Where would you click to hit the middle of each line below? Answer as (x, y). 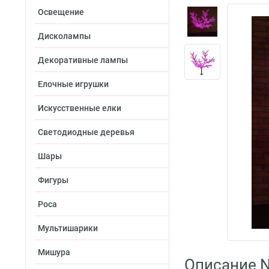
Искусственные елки (80, 108)
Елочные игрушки (73, 84)
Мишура (54, 252)
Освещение (61, 12)
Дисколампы (64, 36)
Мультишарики (68, 228)
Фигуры (53, 180)
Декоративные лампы (83, 60)
